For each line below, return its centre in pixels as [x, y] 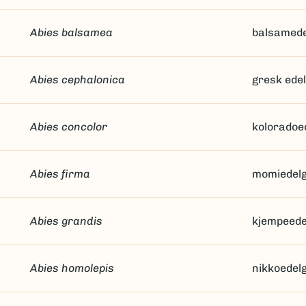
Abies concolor [68, 127]
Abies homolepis [72, 268]
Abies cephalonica [77, 80]
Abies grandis [66, 221]
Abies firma [60, 174]
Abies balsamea [71, 32]
